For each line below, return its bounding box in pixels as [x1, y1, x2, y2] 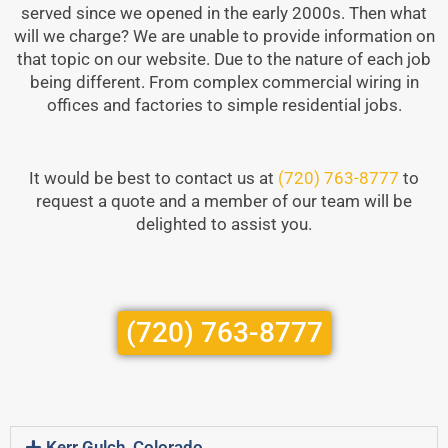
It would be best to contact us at [29, 168, 278, 189]
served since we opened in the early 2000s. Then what [21, 3, 427, 24]
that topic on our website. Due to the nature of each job [17, 49, 431, 70]
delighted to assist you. [136, 214, 312, 235]
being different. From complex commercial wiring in [29, 72, 419, 93]
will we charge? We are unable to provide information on [13, 26, 435, 47]
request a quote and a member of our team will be [36, 191, 412, 212]
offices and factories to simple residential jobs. [46, 95, 402, 116]
